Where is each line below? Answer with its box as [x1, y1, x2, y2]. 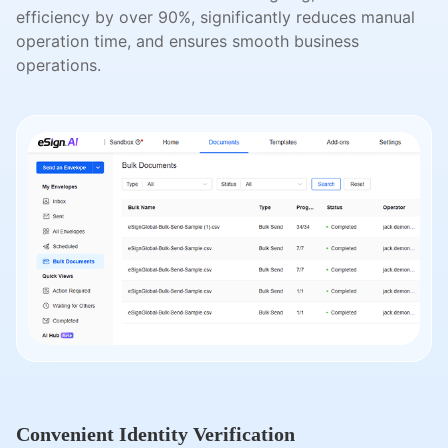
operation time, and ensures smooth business [16, 31, 359, 51]
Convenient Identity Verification [16, 423, 295, 446]
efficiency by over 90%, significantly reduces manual [16, 7, 415, 27]
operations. [16, 55, 101, 75]
